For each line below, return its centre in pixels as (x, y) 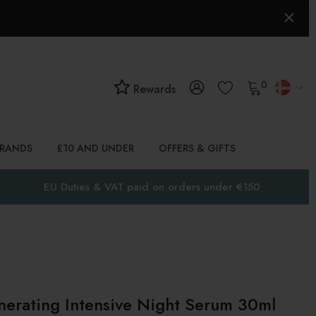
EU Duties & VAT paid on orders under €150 (152, 187)
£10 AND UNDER (96, 148)
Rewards (153, 89)
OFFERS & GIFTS (197, 148)
